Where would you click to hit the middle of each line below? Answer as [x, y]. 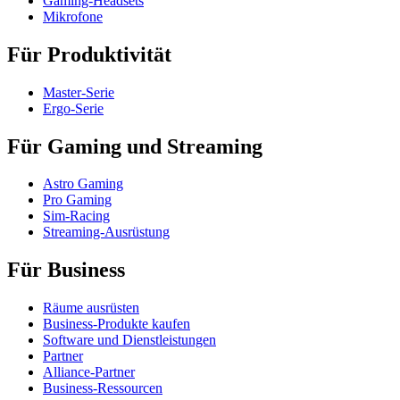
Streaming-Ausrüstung [106, 232]
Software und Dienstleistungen [129, 340]
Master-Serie [79, 92]
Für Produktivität [89, 54]
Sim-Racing [76, 216]
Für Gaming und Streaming [135, 146]
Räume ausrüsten [91, 308]
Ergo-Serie [73, 108]
